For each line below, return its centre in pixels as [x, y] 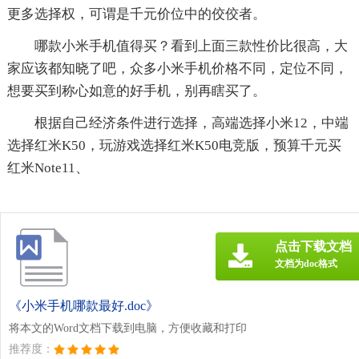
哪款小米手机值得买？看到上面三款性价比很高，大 [191, 46]
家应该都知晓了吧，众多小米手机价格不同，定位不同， [177, 68]
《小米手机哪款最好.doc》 [84, 305]
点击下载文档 [313, 246]
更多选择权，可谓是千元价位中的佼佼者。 [136, 14]
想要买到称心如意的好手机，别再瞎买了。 [136, 91]
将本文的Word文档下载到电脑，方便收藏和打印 [128, 328]
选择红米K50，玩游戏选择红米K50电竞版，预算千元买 [174, 145]
